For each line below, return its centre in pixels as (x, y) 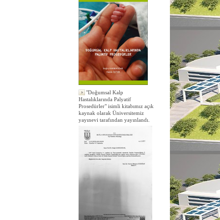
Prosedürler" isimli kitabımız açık (116, 106)
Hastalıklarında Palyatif (105, 99)
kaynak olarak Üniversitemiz (111, 113)
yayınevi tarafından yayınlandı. (114, 120)
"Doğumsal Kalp (105, 92)
